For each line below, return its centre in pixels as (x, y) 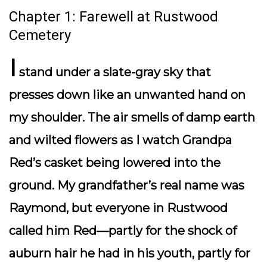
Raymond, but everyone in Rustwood (118, 208)
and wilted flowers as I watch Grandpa (120, 140)
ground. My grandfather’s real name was (127, 185)
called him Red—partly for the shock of (123, 231)
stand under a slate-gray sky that (114, 72)
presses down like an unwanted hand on (127, 95)
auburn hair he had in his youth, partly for (130, 253)
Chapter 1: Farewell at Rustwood (114, 17)
